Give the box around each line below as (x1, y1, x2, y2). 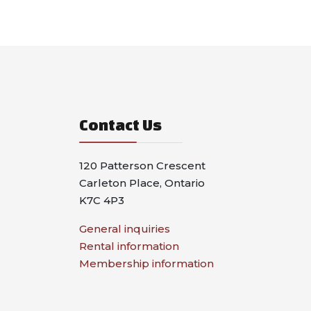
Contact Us (79, 115, 162, 133)
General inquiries (79, 221, 170, 235)
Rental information (79, 239, 179, 253)
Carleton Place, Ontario (79, 176, 205, 190)
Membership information (79, 256, 214, 270)
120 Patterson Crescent (79, 158, 205, 172)
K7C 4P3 (79, 193, 124, 207)
